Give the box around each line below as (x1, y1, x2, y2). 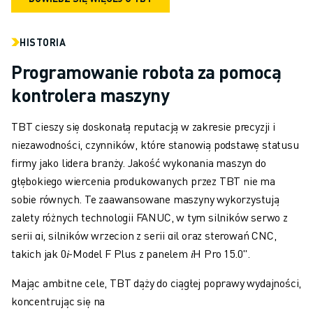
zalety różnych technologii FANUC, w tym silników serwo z (11, 210, 288, 225)
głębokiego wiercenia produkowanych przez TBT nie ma (11, 173, 275, 189)
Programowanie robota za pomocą (11, 60, 281, 84)
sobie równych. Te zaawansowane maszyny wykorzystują (11, 191, 279, 207)
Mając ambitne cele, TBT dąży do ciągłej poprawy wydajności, (11, 275, 302, 291)
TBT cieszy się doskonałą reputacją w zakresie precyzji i (11, 119, 275, 134)
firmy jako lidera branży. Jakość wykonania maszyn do (11, 155, 266, 170)
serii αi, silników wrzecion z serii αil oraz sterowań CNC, (11, 228, 277, 243)
